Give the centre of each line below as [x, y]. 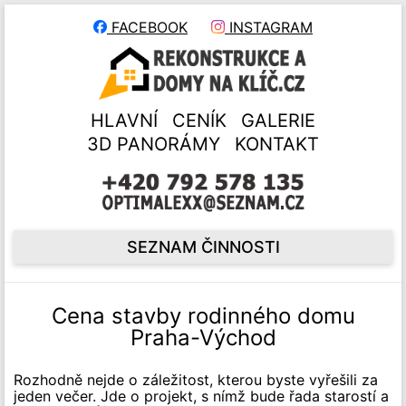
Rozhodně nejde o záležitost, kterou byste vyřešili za [196, 379]
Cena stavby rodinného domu [203, 315]
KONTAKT [277, 144]
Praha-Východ [203, 337]
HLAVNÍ [124, 120]
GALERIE [278, 120]
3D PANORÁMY [154, 144]
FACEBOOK [147, 27]
